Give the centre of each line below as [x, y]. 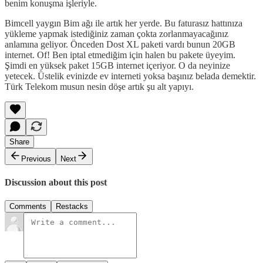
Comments [28, 207]
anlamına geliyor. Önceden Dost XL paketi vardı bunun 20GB [120, 44]
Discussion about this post [56, 183]
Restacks [72, 207]
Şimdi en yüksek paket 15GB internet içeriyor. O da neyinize [117, 65]
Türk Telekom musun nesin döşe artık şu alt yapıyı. [99, 86]
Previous [36, 159]
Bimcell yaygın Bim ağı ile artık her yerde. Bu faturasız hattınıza [124, 23]
